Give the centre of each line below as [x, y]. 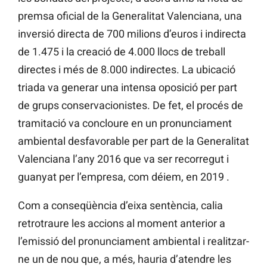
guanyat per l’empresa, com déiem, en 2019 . [124, 177]
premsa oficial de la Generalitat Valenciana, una [130, 16]
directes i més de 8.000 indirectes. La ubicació [127, 70]
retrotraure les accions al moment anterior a [122, 223]
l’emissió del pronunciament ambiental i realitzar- [133, 241]
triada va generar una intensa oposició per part [128, 88]
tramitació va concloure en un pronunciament [125, 123]
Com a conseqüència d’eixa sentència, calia [120, 206]
